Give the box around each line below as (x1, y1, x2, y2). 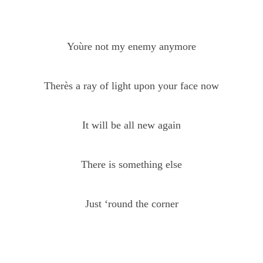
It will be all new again (82, 119, 181, 131)
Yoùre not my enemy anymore (67, 41, 196, 52)
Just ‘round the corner (85, 198, 178, 210)
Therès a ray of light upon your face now (44, 80, 219, 92)
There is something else (81, 159, 182, 170)
